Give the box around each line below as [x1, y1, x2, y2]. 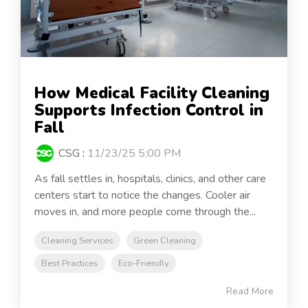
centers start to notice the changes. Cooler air [34, 187, 250, 203]
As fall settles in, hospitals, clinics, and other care [34, 170, 266, 186]
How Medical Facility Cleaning [34, 82, 269, 104]
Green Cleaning [133, 234, 196, 247]
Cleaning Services [41, 234, 113, 247]
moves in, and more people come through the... [34, 203, 256, 219]
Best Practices [41, 256, 98, 269]
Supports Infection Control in [34, 99, 263, 121]
